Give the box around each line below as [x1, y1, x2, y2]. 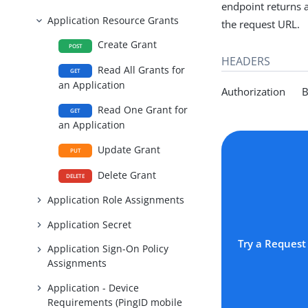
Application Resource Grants [47, 13, 179, 27]
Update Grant [95, 142, 161, 156]
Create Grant [95, 38, 157, 52]
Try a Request [238, 236, 307, 251]
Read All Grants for [95, 63, 186, 77]
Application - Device [47, 280, 140, 294]
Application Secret [47, 217, 132, 231]
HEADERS [221, 53, 271, 69]
